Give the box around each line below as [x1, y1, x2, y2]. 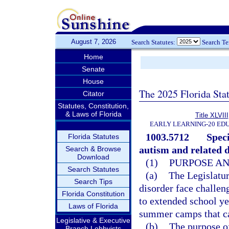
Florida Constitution [62, 190, 125, 198]
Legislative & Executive [56, 216, 130, 224]
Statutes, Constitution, [58, 102, 129, 110]
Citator [82, 89, 104, 98]
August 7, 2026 [71, 38, 116, 45]
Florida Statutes [67, 132, 119, 141]
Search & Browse [65, 145, 121, 153]
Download [77, 153, 109, 161]
